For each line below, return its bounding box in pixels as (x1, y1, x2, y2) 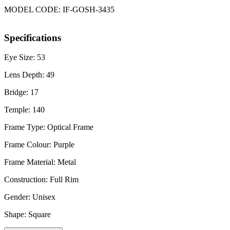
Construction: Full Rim (4, 175, 79, 184)
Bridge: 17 (4, 88, 39, 97)
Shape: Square (4, 210, 51, 219)
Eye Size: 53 (4, 53, 45, 62)
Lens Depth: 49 (4, 70, 54, 80)
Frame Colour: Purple (4, 140, 74, 149)
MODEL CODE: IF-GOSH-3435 (4, 5, 114, 14)
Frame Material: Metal (4, 158, 76, 167)
